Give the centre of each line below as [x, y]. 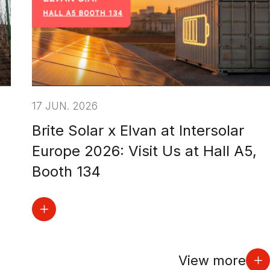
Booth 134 [67, 172]
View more [212, 260]
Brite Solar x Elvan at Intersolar [138, 131]
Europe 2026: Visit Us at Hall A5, [145, 151]
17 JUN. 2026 [65, 106]
